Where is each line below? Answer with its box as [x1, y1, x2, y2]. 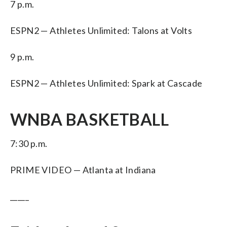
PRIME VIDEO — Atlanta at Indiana [10, 164, 156, 175]
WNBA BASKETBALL [10, 109, 169, 129]
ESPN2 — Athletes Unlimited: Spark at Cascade [10, 77, 203, 89]
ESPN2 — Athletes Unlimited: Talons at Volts [10, 24, 193, 36]
